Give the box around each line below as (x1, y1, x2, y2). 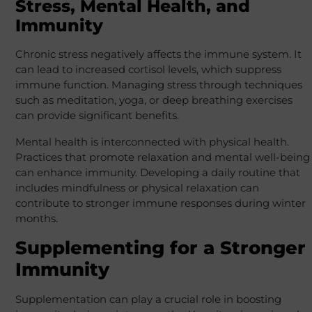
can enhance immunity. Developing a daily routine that (15, 166, 300, 180)
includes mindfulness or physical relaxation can (15, 181, 259, 195)
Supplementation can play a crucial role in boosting (15, 292, 281, 306)
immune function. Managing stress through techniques (15, 78, 302, 92)
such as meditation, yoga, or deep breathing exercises (15, 93, 292, 107)
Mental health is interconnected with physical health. (15, 135, 289, 149)
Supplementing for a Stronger (15, 237, 306, 260)
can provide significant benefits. (15, 109, 179, 123)
